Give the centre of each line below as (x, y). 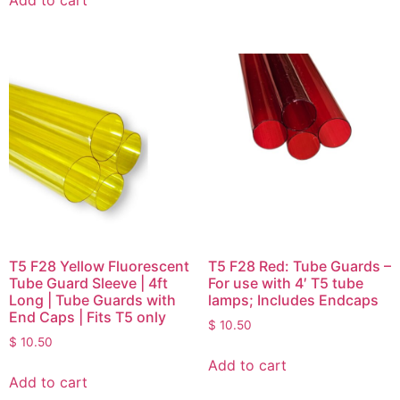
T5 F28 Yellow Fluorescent (99, 266)
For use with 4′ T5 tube (285, 283)
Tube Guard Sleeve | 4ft (88, 283)
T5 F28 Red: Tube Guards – (299, 266)
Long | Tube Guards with (92, 300)
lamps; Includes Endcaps (293, 300)
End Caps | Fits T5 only (87, 317)
